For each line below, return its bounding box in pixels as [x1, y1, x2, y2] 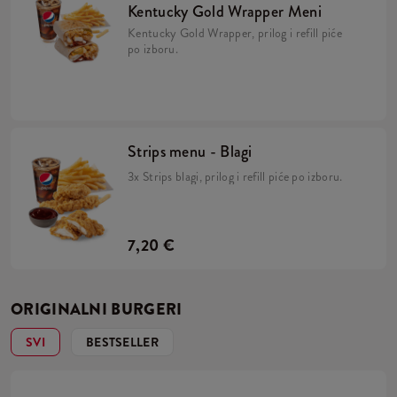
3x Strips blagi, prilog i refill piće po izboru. [128, 167, 343, 185]
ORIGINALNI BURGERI [11, 298, 183, 321]
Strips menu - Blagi [128, 140, 253, 163]
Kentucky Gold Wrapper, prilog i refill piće [128, 24, 342, 42]
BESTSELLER [85, 333, 159, 351]
